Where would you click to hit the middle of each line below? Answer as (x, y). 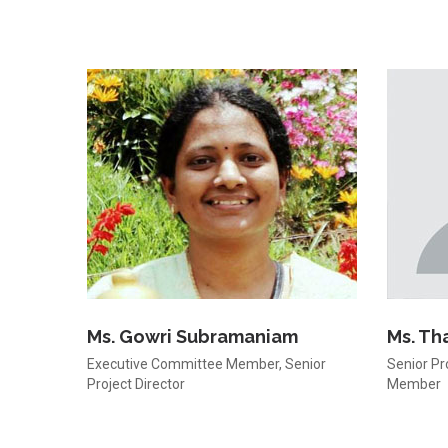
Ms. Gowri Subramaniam (192, 336)
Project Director (136, 384)
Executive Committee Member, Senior (206, 364)
